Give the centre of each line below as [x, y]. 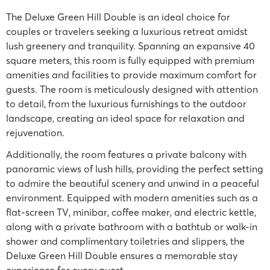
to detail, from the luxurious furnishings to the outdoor [126, 104]
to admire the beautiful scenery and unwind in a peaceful [133, 183]
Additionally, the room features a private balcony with [126, 154]
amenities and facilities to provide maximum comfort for [131, 75]
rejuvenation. [35, 133]
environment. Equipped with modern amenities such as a [132, 198]
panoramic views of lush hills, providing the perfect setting [135, 169]
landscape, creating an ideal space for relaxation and [125, 118]
